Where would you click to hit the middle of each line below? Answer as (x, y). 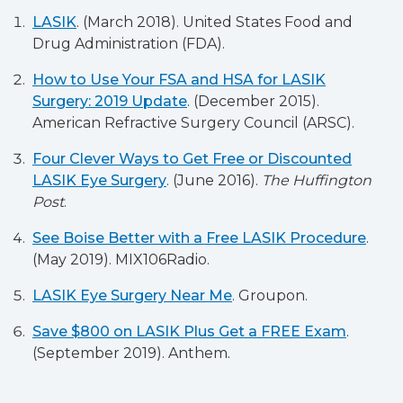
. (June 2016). (214, 180)
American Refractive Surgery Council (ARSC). (193, 123)
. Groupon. (270, 296)
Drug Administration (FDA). (129, 44)
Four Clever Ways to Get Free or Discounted (192, 159)
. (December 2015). (253, 101)
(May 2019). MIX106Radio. (121, 260)
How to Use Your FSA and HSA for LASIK (179, 80)
